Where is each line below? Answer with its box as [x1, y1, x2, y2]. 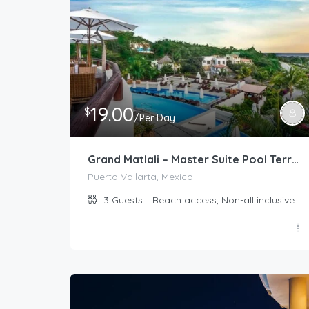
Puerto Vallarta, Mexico [88, 170, 193, 183]
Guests [112, 194, 143, 207]
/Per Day [134, 112, 175, 125]
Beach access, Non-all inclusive [152, 194, 295, 207]
